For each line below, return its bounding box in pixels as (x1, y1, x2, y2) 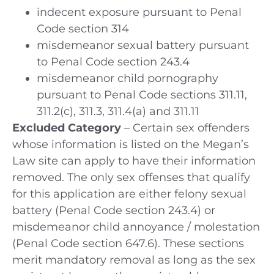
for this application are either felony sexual (12, 187, 246, 201)
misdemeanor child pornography (37, 72, 218, 86)
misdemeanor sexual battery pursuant (37, 39, 249, 53)
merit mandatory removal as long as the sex (12, 253, 256, 267)
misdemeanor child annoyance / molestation (12, 220, 260, 234)
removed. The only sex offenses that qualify (12, 171, 250, 185)
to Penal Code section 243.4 (37, 55, 190, 69)
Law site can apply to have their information (12, 154, 256, 168)
